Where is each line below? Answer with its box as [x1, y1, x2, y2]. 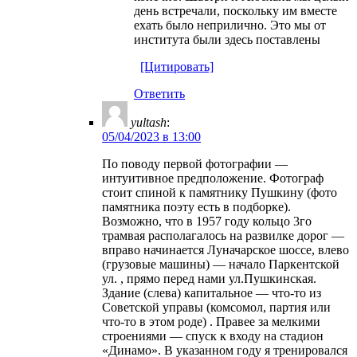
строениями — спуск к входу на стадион [102, 328, 324, 343]
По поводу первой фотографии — [102, 156, 288, 171]
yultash [131, 115, 167, 129]
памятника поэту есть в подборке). [102, 199, 291, 214]
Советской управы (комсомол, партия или [102, 300, 331, 314]
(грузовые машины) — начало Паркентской [102, 257, 339, 271]
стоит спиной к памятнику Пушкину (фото [102, 185, 337, 199]
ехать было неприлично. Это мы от [134, 18, 326, 32]
